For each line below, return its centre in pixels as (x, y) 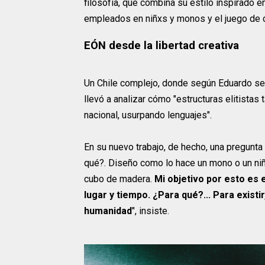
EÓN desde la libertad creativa (161, 45)
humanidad (108, 211)
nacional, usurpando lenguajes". (148, 115)
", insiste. (151, 211)
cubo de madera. (119, 179)
